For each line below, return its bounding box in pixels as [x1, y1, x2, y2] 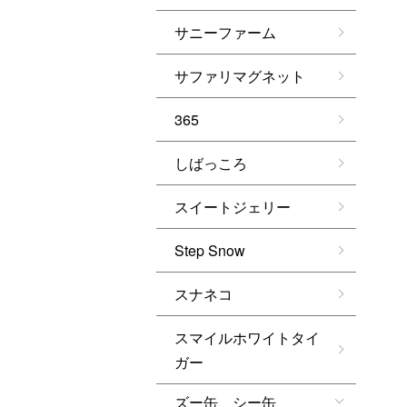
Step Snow [174, 240, 245, 261]
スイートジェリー [174, 196, 291, 217]
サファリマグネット [174, 65, 305, 86]
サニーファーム [174, 22, 276, 43]
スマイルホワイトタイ [174, 327, 320, 348]
